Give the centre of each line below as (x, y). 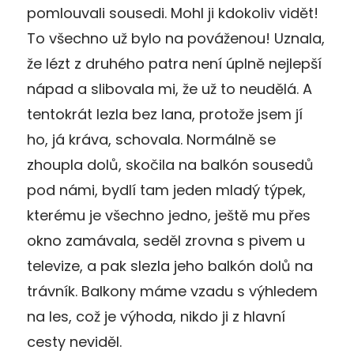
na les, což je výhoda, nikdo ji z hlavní (156, 316)
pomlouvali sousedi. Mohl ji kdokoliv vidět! (173, 13)
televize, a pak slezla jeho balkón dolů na (170, 265)
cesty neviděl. (74, 341)
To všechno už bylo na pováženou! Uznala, (176, 38)
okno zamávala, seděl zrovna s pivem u (166, 240)
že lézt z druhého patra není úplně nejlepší (174, 63)
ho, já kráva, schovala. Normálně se (151, 139)
